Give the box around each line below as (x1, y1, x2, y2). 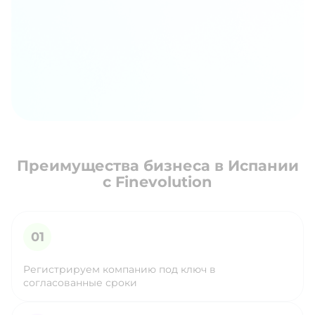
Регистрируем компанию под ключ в (23, 263, 216, 276)
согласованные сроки (23, 276, 137, 290)
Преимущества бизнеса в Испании (16, 157, 299, 175)
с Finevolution (103, 173, 212, 191)
